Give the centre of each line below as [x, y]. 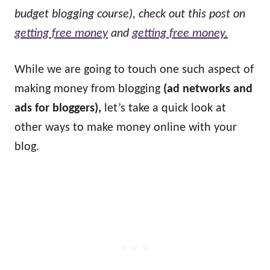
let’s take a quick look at [165, 108]
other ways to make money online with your [126, 128]
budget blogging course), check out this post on [130, 14]
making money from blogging [89, 89]
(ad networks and [208, 89]
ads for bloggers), [59, 108]
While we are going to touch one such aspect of [134, 70]
